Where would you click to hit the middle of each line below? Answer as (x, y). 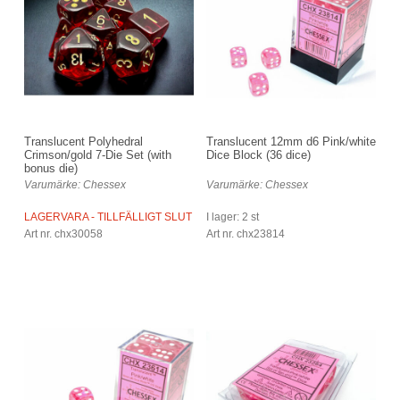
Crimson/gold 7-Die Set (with (98, 154)
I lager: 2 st (233, 217)
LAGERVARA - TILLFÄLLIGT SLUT (108, 217)
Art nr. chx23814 (246, 233)
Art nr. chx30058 (63, 233)
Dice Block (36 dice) (258, 154)
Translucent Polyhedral (83, 141)
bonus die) (51, 168)
